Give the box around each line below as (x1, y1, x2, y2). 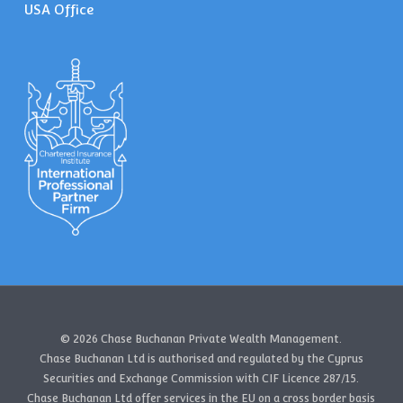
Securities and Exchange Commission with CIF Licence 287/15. (43, 372, 360, 386)
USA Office (23, 2, 94, 17)
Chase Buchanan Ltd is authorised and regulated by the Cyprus (39, 353, 363, 366)
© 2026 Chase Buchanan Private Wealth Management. (60, 333, 343, 346)
